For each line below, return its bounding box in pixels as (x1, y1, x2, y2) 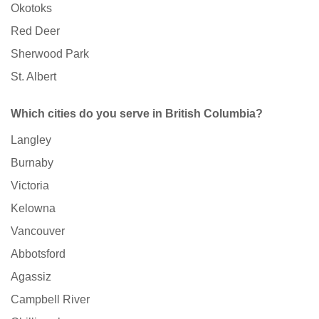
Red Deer (11, 25, 60, 38)
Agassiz (11, 271, 51, 283)
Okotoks (11, 2, 52, 15)
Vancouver (11, 225, 65, 238)
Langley (11, 134, 51, 147)
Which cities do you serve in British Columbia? (11, 108, 263, 120)
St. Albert (11, 70, 56, 83)
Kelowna (11, 202, 56, 215)
